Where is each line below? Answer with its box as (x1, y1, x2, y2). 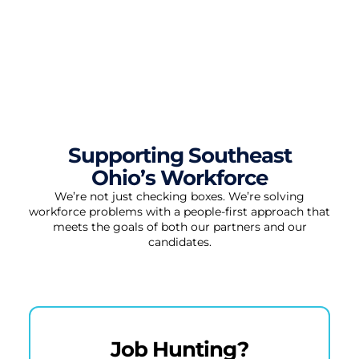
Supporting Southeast (67, 142, 292, 168)
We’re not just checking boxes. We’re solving (54, 188, 305, 204)
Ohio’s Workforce (91, 164, 268, 191)
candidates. (147, 234, 212, 249)
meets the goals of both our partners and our (52, 219, 307, 234)
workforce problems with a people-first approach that (29, 204, 330, 219)
